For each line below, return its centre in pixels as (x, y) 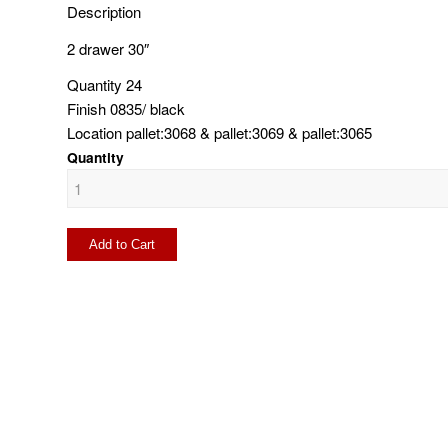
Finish (86, 109)
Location (94, 133)
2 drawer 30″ (108, 48)
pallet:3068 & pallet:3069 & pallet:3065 (247, 133)
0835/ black (145, 109)
